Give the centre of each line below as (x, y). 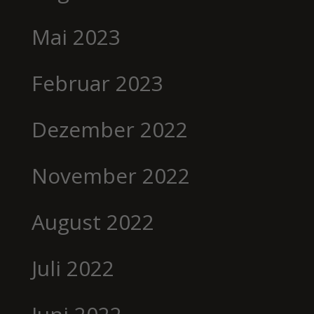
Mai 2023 (76, 36)
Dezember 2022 (109, 129)
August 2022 (93, 221)
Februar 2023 (97, 83)
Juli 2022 (73, 268)
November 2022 (110, 175)
